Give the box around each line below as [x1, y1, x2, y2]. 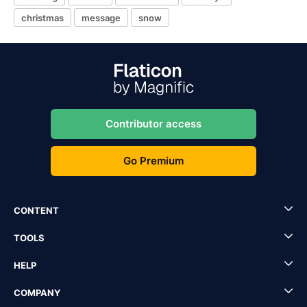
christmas [21, 12, 64, 23]
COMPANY [14, 287, 60, 298]
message [82, 12, 121, 23]
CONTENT [14, 205, 59, 216]
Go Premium [123, 154, 184, 167]
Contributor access [106, 117, 201, 130]
